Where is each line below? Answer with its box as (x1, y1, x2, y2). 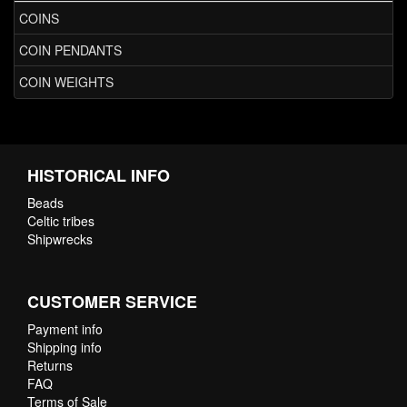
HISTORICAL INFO (27, 163, 170, 187)
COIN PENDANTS (19, 41, 122, 60)
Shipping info (27, 337, 102, 356)
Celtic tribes (27, 211, 94, 230)
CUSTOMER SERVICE (27, 289, 197, 313)
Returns (27, 355, 73, 374)
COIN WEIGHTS (19, 73, 114, 92)
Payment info (27, 319, 103, 338)
